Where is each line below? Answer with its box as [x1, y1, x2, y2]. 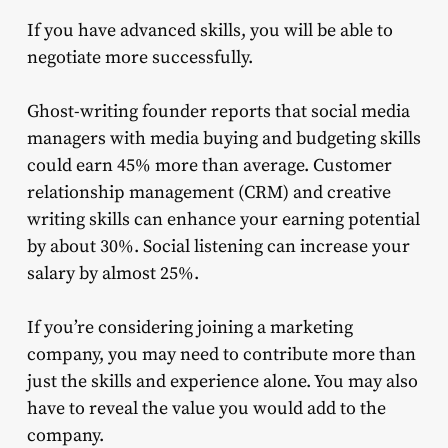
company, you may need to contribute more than [26, 342, 416, 366]
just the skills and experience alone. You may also [26, 369, 418, 393]
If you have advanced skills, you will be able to [26, 18, 393, 42]
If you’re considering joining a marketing [26, 315, 353, 339]
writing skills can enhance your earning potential [26, 207, 420, 231]
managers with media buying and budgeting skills [26, 126, 421, 150]
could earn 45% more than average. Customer [26, 153, 392, 177]
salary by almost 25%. [26, 261, 199, 285]
